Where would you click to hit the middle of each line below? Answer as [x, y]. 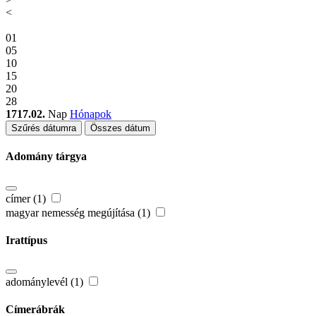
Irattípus [26, 240]
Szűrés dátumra [44, 128]
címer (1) [27, 198]
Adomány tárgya [46, 157]
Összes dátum [120, 128]
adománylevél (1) [46, 282]
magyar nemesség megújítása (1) [79, 212]
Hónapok [91, 114]
